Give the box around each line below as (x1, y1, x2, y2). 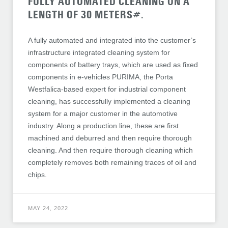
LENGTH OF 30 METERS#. (28, 8, 144, 22)
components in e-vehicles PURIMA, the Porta (28, 73, 173, 81)
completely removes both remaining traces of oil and (28, 158, 196, 167)
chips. (28, 170, 47, 179)
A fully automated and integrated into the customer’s (28, 36, 196, 45)
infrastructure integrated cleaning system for (28, 48, 170, 57)
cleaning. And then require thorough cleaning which (28, 146, 193, 155)
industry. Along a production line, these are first (28, 122, 179, 130)
